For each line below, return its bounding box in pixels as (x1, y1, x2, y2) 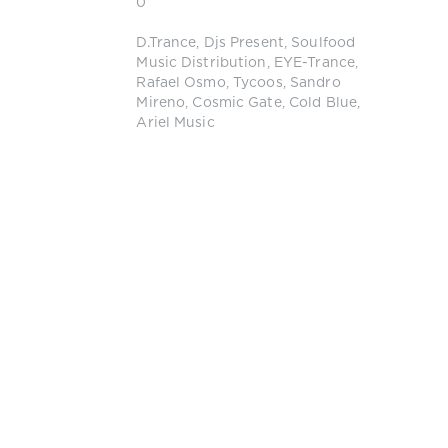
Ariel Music (136, 117, 215, 130)
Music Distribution (136, 57, 267, 70)
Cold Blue (288, 97, 358, 110)
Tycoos (232, 77, 283, 90)
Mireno (136, 97, 186, 110)
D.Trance (136, 37, 197, 50)
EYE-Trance (273, 57, 356, 70)
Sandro (289, 77, 341, 90)
